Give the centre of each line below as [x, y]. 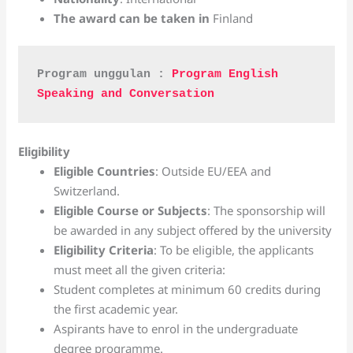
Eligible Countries [105, 171]
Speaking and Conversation [126, 94]
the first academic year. [116, 309]
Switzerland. [87, 191]
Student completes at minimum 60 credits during [188, 289]
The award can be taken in [132, 18]
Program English [225, 74]
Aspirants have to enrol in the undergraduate [176, 329]
